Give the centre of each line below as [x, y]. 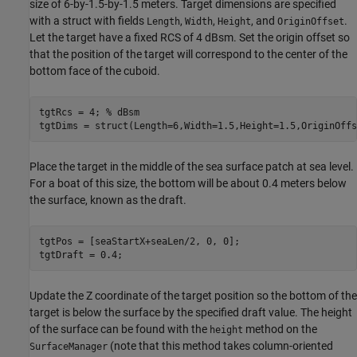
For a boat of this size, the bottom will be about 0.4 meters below [188, 184]
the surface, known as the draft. [108, 200]
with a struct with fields [88, 21]
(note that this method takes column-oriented [220, 346]
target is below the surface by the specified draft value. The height [191, 313]
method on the [280, 330]
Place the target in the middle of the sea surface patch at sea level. [192, 167]
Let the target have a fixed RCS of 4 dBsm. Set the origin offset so [190, 38]
